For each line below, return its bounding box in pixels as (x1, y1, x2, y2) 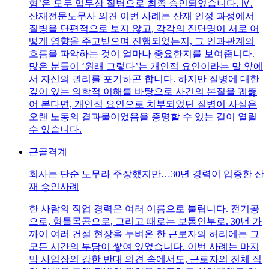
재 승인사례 (29, 181, 79, 192)
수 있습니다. (29, 124, 82, 134)
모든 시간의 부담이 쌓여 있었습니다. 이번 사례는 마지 (29, 241, 259, 252)
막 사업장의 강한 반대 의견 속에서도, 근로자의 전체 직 (29, 253, 262, 264)
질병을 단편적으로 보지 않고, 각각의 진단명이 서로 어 (29, 23, 259, 34)
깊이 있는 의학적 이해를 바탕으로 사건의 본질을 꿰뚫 (29, 86, 257, 97)
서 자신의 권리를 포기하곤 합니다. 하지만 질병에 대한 (29, 73, 259, 84)
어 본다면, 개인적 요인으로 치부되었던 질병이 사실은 (29, 98, 257, 109)
